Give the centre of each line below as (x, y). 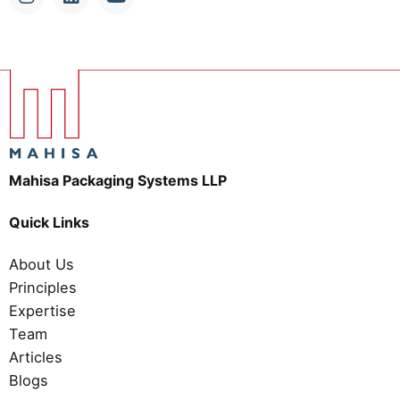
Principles (43, 287)
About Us (42, 264)
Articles (36, 357)
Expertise (42, 310)
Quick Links (49, 222)
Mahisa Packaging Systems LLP (118, 180)
